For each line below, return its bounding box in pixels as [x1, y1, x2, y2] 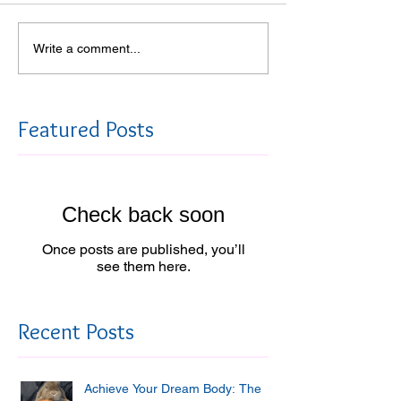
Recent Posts [18, 318, 134, 345]
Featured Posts [18, 115, 154, 142]
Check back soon [62, 202, 225, 226]
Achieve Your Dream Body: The [84, 381, 261, 396]
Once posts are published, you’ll [41, 241, 245, 258]
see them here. [96, 258, 191, 275]
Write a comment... [33, 40, 141, 55]
